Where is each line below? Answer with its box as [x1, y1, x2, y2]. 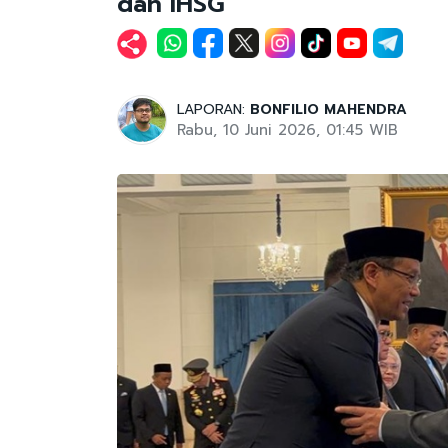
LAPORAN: [177, 99, 250, 120]
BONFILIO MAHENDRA [250, 99, 407, 120]
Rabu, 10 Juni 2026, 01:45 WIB [177, 119, 398, 141]
